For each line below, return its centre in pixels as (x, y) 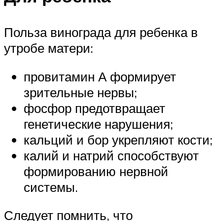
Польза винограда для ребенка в (101, 32)
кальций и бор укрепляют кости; (118, 139)
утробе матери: (49, 48)
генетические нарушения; (98, 124)
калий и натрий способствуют (111, 155)
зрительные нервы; (80, 92)
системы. (51, 187)
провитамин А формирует (100, 76)
